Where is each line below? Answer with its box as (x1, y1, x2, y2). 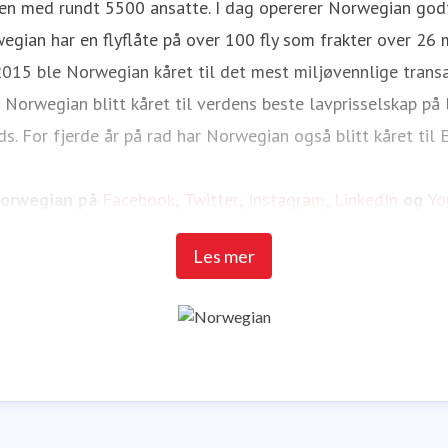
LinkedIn (334, 187, 398, 211)
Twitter (184, 187, 239, 211)
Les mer (193, 244, 255, 267)
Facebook (102, 187, 175, 211)
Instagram (248, 187, 325, 211)
